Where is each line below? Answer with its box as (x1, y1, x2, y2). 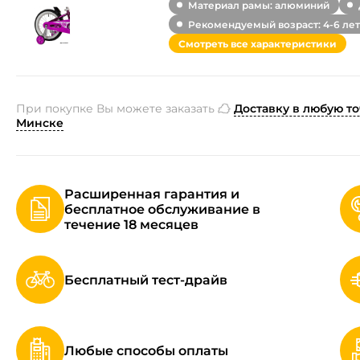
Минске (16, 116, 63, 130)
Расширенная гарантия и (64, 186, 239, 202)
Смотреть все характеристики (178, 37, 337, 50)
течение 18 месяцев (64, 216, 198, 232)
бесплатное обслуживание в (64, 201, 260, 217)
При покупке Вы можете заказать (16, 101, 218, 116)
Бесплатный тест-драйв (64, 272, 227, 288)
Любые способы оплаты (64, 342, 228, 358)
